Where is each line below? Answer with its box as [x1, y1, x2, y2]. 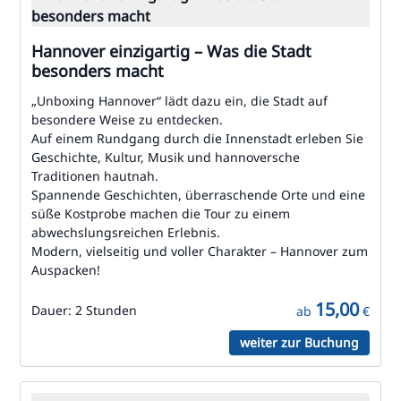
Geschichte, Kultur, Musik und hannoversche [31, 149, 300, 166]
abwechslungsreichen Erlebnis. [31, 224, 220, 241]
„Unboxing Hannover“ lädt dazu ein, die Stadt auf [31, 92, 328, 109]
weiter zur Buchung [240, 334, 359, 351]
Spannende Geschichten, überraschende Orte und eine [31, 186, 365, 203]
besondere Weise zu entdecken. [31, 111, 223, 128]
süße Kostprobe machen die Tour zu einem [31, 205, 290, 222]
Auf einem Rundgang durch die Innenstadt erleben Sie [31, 130, 363, 147]
